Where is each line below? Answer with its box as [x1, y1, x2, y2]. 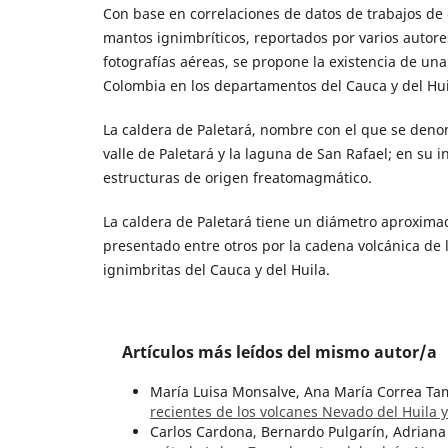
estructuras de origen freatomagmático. [102, 168, 372, 188]
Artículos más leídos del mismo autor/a [122, 341, 437, 364]
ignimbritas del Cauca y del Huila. [102, 260, 330, 280]
